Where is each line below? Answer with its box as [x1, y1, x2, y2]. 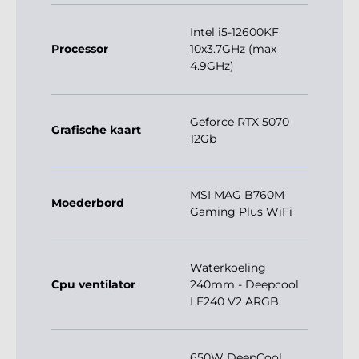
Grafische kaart [51, 123, 141, 138]
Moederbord [51, 196, 124, 211]
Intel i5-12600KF [190, 25, 279, 40]
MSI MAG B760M [190, 188, 284, 203]
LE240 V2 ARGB [190, 294, 279, 309]
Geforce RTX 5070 [190, 115, 289, 130]
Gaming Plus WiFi [190, 204, 292, 220]
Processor [51, 42, 108, 57]
